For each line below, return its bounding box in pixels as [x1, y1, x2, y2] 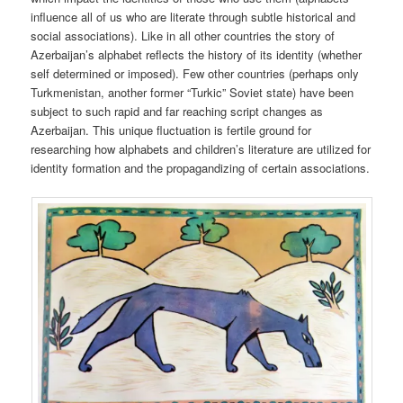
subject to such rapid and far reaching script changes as [31, 103, 324, 121]
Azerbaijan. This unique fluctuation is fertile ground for [31, 121, 312, 139]
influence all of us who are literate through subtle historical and [31, 8, 356, 26]
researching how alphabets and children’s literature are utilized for [31, 140, 372, 158]
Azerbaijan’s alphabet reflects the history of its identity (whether [31, 46, 363, 64]
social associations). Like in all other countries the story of [31, 27, 336, 45]
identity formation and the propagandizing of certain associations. [31, 159, 371, 177]
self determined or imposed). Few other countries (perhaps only [31, 65, 360, 83]
